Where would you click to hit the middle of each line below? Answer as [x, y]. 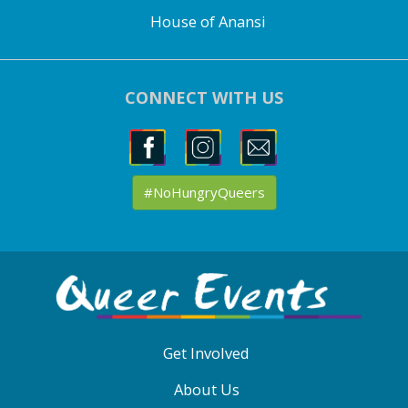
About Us [206, 389]
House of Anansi [208, 22]
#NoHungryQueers [204, 193]
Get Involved [206, 353]
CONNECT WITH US [204, 97]
